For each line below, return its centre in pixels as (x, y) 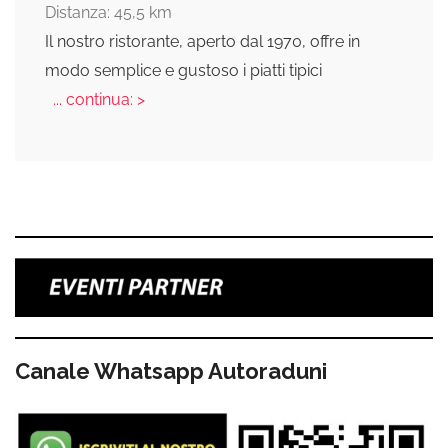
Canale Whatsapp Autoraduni (171, 371)
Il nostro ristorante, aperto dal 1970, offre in (202, 41)
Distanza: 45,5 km (108, 12)
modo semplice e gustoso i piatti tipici (183, 70)
